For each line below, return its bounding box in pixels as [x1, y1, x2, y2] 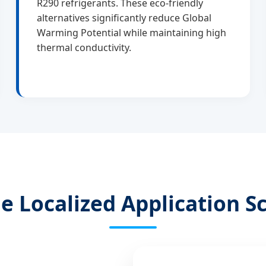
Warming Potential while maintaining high [37, 26, 227, 40]
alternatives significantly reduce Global [37, 11, 212, 25]
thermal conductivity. [37, 41, 132, 55]
